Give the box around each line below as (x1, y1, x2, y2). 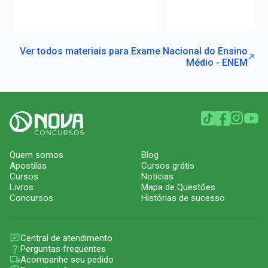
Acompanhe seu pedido (20, 254, 114, 265)
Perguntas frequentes (20, 243, 106, 254)
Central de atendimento (20, 232, 112, 243)
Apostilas (10, 160, 47, 171)
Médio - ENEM (185, 56, 248, 68)
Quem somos (10, 149, 63, 160)
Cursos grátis (141, 160, 194, 171)
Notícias (141, 170, 173, 182)
